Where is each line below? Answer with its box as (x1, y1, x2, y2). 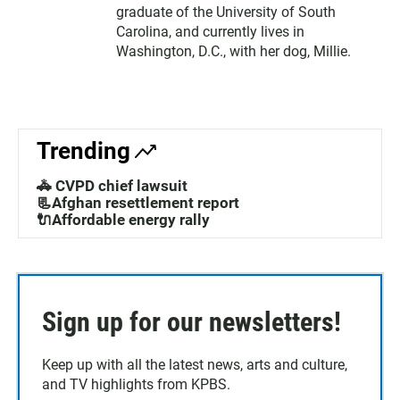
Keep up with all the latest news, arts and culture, (42, 355, 347, 373)
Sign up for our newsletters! (42, 305, 341, 337)
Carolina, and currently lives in (116, 22, 304, 40)
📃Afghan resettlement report (37, 193, 239, 212)
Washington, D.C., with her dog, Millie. (116, 42, 351, 60)
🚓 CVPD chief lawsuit (37, 176, 187, 195)
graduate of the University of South (116, 3, 336, 21)
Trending (37, 137, 130, 164)
